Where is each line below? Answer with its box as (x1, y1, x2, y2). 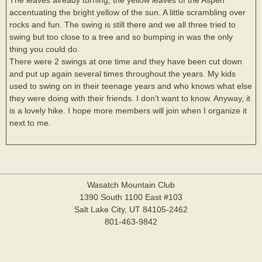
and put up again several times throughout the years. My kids (9, 68, 236, 78)
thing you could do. (9, 44, 80, 54)
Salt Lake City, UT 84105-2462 (74, 204, 188, 214)
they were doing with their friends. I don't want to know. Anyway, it (9, 93, 250, 103)
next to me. (9, 118, 51, 127)
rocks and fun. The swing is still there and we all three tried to (9, 19, 236, 29)
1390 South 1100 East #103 (80, 192, 182, 202)
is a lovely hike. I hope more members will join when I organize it (9, 105, 247, 115)
